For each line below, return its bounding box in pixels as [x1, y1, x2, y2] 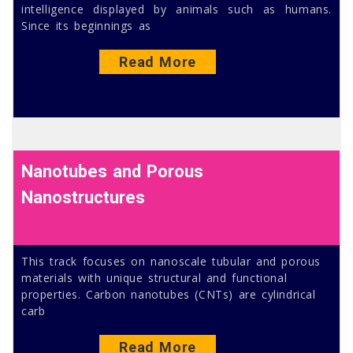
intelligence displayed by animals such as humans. [21, 2, 332, 17]
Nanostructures [21, 187, 146, 207]
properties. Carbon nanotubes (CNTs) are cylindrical [21, 286, 316, 302]
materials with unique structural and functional [21, 269, 288, 285]
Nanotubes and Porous [21, 161, 204, 181]
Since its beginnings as [21, 18, 151, 34]
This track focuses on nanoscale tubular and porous [21, 253, 321, 269]
